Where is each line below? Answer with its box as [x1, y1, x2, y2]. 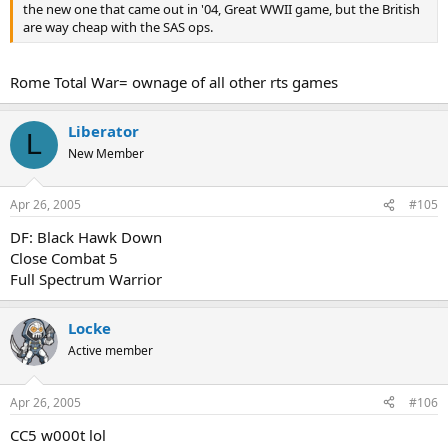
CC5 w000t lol [10, 424, 106, 445]
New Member [68, 144, 144, 162]
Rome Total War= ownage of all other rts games [10, 71, 338, 92]
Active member [68, 342, 153, 359]
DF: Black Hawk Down [10, 227, 162, 247]
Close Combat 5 [10, 248, 118, 268]
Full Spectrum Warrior [10, 269, 162, 289]
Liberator [68, 120, 139, 141]
